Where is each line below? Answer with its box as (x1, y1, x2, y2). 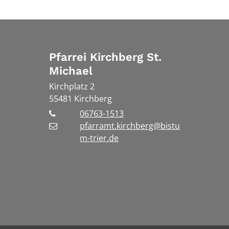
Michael (49, 64, 93, 77)
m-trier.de (80, 132, 119, 144)
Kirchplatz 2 (49, 80, 95, 92)
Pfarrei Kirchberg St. (49, 50, 162, 63)
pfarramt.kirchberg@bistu (80, 120, 180, 131)
